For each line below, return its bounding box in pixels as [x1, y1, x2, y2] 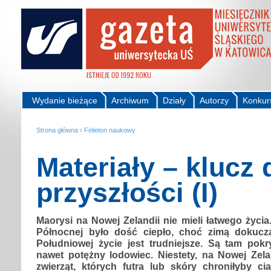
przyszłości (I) [36, 177, 218, 208]
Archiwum [111, 96, 149, 105]
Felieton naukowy [84, 126, 135, 134]
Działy [163, 96, 186, 105]
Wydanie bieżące [32, 96, 97, 105]
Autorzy [200, 96, 229, 105]
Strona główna [36, 126, 78, 134]
